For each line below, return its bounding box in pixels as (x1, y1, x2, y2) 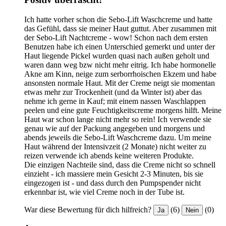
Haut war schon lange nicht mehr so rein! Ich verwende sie (24, 115, 211, 124)
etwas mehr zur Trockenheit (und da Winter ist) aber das (24, 87, 202, 96)
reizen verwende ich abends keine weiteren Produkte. (24, 151, 194, 160)
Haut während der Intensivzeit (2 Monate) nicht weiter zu (24, 142, 206, 151)
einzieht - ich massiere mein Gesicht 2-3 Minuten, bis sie (24, 169, 203, 178)
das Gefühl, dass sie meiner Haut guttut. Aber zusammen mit (24, 24, 216, 33)
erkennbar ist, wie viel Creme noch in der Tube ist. (24, 187, 185, 196)
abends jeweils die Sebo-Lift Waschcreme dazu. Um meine (24, 133, 211, 142)
